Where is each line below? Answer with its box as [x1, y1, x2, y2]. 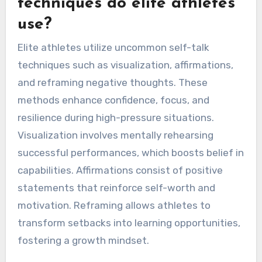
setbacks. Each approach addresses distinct [17, 6, 224, 19]
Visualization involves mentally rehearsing [17, 231, 213, 243]
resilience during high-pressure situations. [17, 213, 214, 226]
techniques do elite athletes [17, 97, 235, 114]
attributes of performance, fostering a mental [17, 24, 235, 36]
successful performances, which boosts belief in [17, 249, 244, 261]
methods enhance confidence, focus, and [17, 196, 209, 208]
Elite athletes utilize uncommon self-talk [17, 143, 209, 156]
